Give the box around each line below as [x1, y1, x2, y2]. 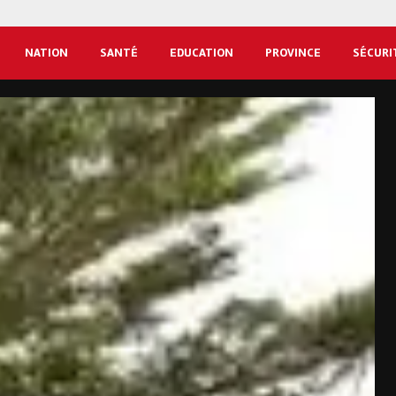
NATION [25, 45, 68, 61]
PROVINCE [265, 45, 321, 61]
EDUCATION [170, 45, 233, 61]
